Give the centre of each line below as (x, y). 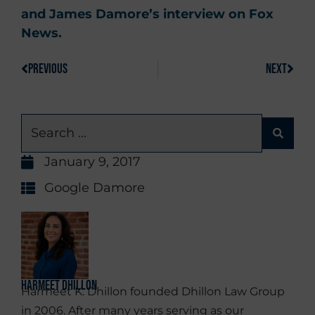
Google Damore (95, 188)
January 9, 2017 (92, 162)
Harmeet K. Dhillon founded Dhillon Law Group (153, 291)
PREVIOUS (48, 70)
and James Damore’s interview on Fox (147, 14)
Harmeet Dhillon (59, 286)
